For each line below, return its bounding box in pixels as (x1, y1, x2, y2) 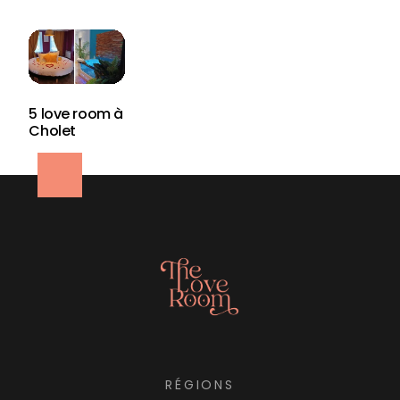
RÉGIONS (165, 375, 235, 394)
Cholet (29, 121, 76, 142)
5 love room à (29, 104, 123, 125)
